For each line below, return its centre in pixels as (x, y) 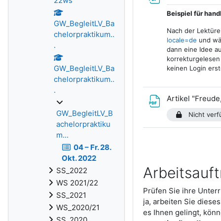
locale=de (182, 40)
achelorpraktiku (83, 124)
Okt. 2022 (79, 158)
